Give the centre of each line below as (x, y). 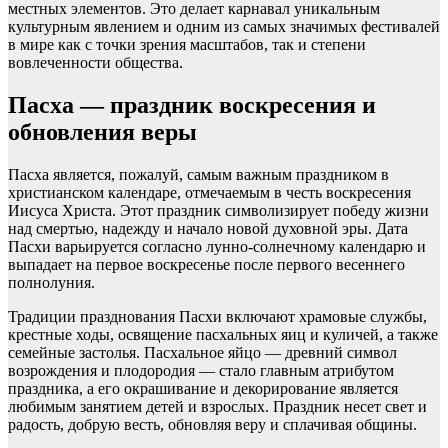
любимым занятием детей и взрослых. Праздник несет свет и (217, 407)
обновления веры (102, 132)
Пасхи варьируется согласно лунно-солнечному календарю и (217, 247)
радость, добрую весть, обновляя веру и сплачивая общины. (212, 425)
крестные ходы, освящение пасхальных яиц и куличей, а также (223, 335)
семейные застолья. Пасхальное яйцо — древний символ (202, 353)
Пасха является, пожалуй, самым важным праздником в (198, 175)
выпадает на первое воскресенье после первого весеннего (206, 265)
